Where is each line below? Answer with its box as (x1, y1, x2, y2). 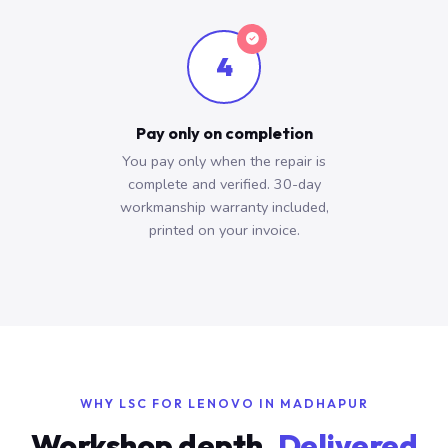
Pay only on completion (135, 123, 313, 143)
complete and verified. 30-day (127, 174, 321, 194)
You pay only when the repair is (122, 151, 326, 171)
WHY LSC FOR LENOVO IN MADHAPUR (79, 396, 369, 411)
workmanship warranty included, (119, 197, 329, 217)
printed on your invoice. (148, 220, 300, 240)
